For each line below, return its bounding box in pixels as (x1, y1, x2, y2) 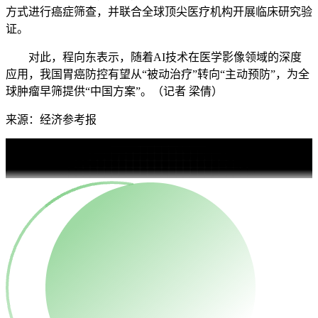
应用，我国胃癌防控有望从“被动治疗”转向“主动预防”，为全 (6, 68, 309, 80)
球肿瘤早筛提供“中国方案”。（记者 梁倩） (6, 85, 223, 97)
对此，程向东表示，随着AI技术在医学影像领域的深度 (6, 51, 302, 63)
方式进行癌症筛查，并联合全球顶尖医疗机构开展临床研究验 (6, 6, 312, 18)
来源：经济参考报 (6, 114, 97, 126)
